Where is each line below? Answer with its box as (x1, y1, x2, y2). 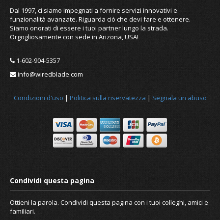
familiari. (10, 207, 35, 216)
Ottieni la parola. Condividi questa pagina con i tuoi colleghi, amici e (10, 198, 208, 207)
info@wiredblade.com (16, 70, 83, 79)
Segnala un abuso (152, 93, 207, 103)
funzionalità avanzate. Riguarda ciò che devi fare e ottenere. (10, 15, 191, 24)
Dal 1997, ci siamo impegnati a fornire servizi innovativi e (10, 6, 177, 15)
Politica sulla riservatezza (69, 93, 146, 103)
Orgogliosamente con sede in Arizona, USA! (10, 32, 138, 42)
